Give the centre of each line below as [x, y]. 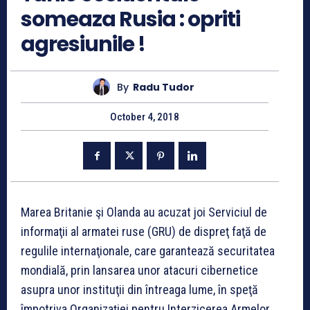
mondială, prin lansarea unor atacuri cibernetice [139, 271]
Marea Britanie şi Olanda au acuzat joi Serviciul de [144, 212]
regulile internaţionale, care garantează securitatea [148, 251]
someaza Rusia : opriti [130, 20]
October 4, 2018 [145, 117]
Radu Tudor [164, 87]
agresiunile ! [83, 45]
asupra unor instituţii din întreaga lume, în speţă [139, 290]
